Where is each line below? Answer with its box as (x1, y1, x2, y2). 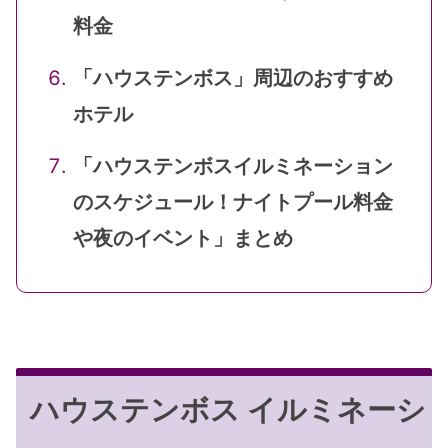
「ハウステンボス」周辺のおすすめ (73, 65, 393, 90)
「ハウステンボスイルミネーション (73, 153, 393, 178)
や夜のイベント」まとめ (73, 225, 293, 250)
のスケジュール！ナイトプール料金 (73, 189, 393, 214)
